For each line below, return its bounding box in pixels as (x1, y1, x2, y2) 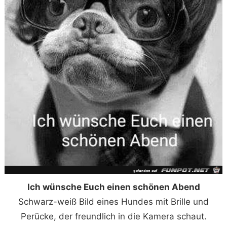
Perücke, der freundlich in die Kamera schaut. (20, 211, 207, 222)
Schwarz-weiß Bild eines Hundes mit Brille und (18, 197, 209, 207)
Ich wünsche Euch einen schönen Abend (27, 182, 200, 193)
